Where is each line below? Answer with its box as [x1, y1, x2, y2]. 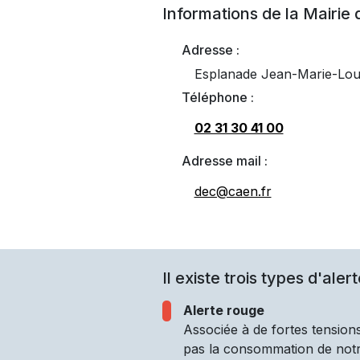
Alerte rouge [182, 302, 264, 318]
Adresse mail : [181, 153, 268, 169]
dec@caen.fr [194, 183, 272, 199]
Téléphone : [181, 89, 254, 105]
